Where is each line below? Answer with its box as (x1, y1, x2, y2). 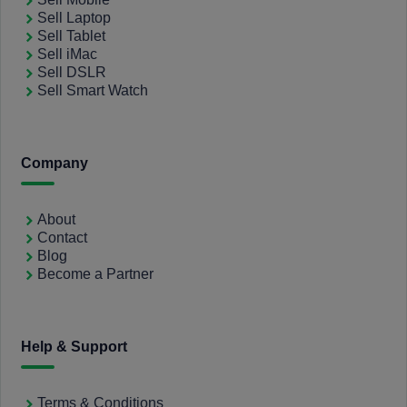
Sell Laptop (37, 10, 111, 25)
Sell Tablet (37, 28, 105, 44)
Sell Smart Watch (37, 83, 148, 98)
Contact (37, 230, 87, 245)
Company (21, 155, 88, 171)
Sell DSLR (37, 65, 106, 80)
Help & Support (21, 339, 127, 354)
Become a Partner (37, 266, 154, 282)
